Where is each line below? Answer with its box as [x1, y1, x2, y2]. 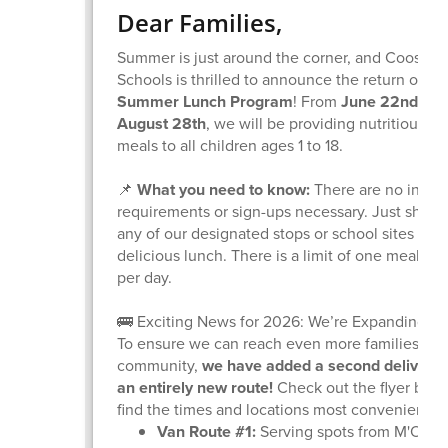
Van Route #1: [157, 419, 257, 443]
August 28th [117, 111, 207, 135]
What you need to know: [137, 177, 311, 201]
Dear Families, [117, 5, 283, 39]
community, [117, 353, 203, 377]
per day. [117, 265, 173, 289]
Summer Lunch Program [117, 89, 294, 113]
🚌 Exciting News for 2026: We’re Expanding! [117, 309, 431, 333]
